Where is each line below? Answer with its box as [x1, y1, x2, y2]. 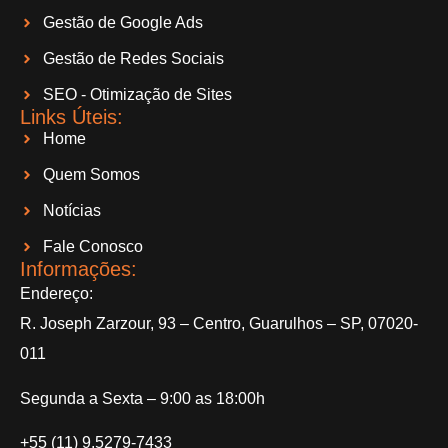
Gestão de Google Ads [42, 14, 203, 32]
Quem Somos [42, 166, 140, 184]
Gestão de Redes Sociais [42, 50, 224, 68]
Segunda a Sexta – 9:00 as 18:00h [20, 389, 265, 407]
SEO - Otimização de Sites [42, 86, 232, 104]
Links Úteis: [20, 106, 123, 129]
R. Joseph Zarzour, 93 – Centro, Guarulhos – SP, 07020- [20, 315, 418, 333]
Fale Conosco [42, 238, 143, 256]
